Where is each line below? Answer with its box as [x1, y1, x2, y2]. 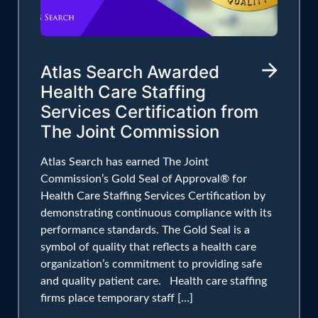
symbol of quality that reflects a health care [40, 241, 256, 253]
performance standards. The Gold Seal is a [40, 224, 250, 236]
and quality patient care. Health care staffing [40, 275, 267, 287]
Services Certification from [40, 101, 258, 122]
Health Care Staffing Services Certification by [40, 190, 265, 202]
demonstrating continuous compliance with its [40, 207, 272, 219]
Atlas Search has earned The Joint [40, 155, 209, 168]
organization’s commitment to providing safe [40, 258, 262, 270]
